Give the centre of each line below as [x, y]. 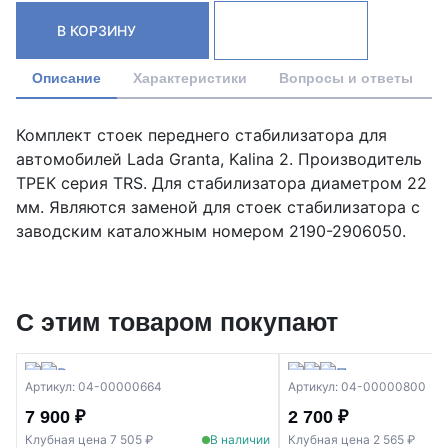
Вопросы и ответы [346, 78]
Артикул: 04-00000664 [93, 387]
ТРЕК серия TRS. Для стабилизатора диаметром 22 [221, 183]
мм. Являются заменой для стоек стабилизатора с [218, 207]
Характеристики [190, 78]
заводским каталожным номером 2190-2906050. [211, 231]
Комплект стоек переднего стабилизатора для [201, 135]
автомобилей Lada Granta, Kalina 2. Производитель [219, 159]
